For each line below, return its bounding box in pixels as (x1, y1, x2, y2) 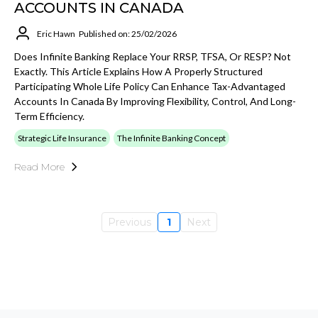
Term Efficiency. (14, 110, 84, 122)
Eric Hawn (37, 28, 75, 39)
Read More (14, 160, 65, 173)
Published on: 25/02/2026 (79, 28, 177, 39)
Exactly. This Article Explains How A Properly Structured (14, 65, 263, 77)
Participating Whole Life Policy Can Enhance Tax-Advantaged (14, 80, 285, 92)
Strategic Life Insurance (18, 133, 106, 143)
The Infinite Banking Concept (117, 133, 226, 143)
